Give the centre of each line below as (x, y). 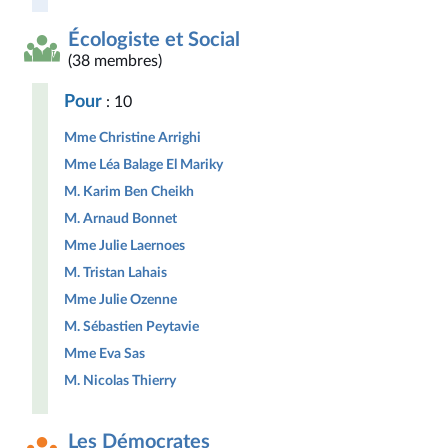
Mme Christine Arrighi (132, 137)
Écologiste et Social (154, 40)
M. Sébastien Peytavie (131, 326)
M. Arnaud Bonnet (120, 218)
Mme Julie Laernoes (124, 245)
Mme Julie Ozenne (120, 299)
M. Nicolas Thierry (120, 380)
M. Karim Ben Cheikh (129, 191)
